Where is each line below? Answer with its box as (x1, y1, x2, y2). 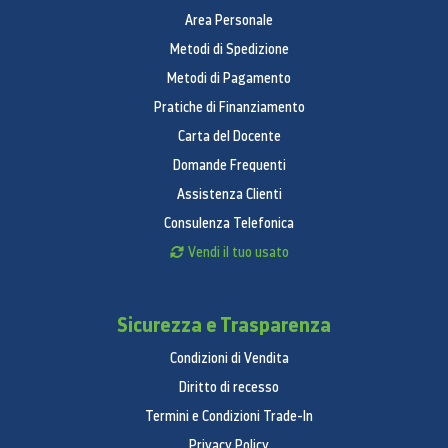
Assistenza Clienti (176, 185, 282, 204)
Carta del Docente (177, 127, 281, 146)
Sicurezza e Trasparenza (117, 311, 331, 339)
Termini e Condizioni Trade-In (145, 407, 313, 426)
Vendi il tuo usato (187, 243, 289, 262)
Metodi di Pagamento (167, 69, 291, 88)
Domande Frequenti (172, 156, 286, 175)
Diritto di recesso (179, 378, 279, 397)
